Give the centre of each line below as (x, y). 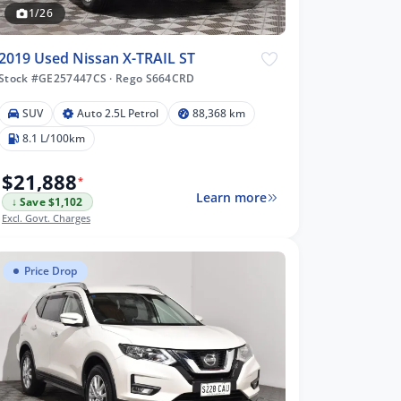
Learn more (231, 198)
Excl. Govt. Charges (46, 218)
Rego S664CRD (154, 78)
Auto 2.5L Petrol (118, 113)
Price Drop (51, 270)
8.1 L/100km (54, 138)
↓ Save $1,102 (47, 201)
